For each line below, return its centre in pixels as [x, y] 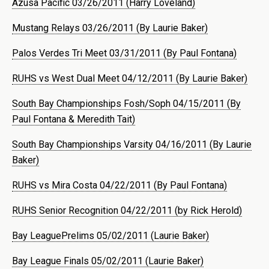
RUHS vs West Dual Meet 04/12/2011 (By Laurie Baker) [130, 78]
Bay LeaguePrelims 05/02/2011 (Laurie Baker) [110, 235]
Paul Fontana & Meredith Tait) [74, 119]
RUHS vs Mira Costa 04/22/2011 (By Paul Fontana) [119, 185]
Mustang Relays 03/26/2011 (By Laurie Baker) [110, 28]
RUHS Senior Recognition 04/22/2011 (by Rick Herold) [127, 210]
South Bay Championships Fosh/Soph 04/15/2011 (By [126, 103]
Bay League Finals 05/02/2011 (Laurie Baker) [108, 261]
